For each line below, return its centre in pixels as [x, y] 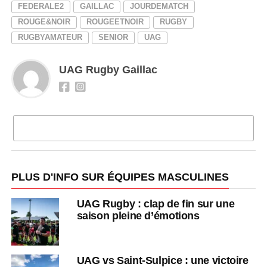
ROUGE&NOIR [44, 21]
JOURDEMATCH [159, 6]
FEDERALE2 [41, 6]
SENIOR [113, 37]
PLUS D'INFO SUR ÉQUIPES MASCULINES [120, 177]
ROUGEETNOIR [115, 21]
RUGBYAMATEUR [50, 37]
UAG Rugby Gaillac [108, 69]
